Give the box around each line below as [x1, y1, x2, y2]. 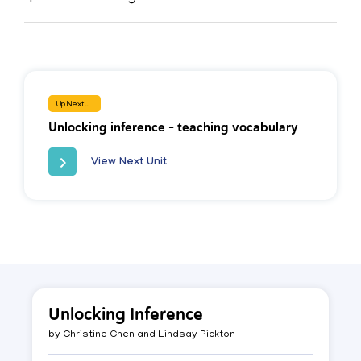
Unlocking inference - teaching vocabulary [48, 119, 298, 136]
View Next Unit [91, 156, 167, 170]
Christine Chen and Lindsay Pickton [60, 330, 235, 342]
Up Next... [56, 101, 89, 110]
